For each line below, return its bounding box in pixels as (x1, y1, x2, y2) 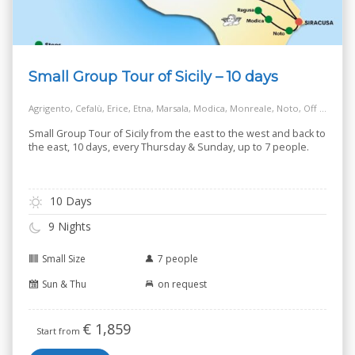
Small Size (42, 251, 86, 265)
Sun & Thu (42, 277, 86, 291)
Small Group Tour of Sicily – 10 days (29, 67, 278, 86)
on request (158, 277, 207, 291)
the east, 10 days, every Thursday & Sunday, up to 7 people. (29, 140, 309, 155)
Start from (36, 324, 82, 337)
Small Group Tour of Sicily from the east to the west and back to (29, 127, 326, 141)
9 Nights (45, 219, 91, 235)
